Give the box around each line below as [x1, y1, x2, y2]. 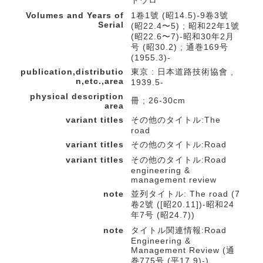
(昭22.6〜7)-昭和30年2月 [131, 32, 234, 41]
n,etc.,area [76, 76, 124, 86]
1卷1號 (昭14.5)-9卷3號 [131, 11, 228, 20]
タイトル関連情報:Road [131, 225, 227, 235]
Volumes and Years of [26, 11, 124, 20]
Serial [98, 20, 124, 29]
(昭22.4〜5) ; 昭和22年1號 [131, 21, 240, 31]
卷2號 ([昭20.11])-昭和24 [131, 200, 234, 209]
